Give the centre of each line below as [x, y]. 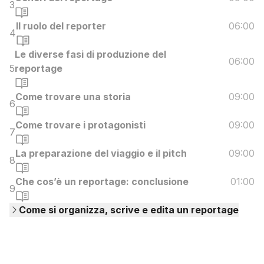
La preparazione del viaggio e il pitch [101, 154]
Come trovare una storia [73, 97]
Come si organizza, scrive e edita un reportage [129, 210]
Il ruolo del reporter [61, 26]
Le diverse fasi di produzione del [90, 55]
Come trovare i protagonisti [80, 125]
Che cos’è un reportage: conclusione [102, 182]
